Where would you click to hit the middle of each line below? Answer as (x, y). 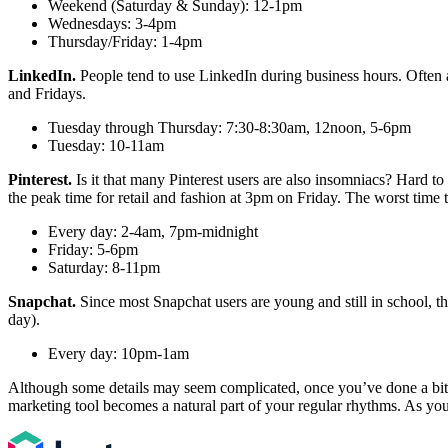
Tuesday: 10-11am (106, 146)
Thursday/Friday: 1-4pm (125, 42)
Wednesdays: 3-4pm (112, 24)
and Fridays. (47, 94)
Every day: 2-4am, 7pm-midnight (153, 232)
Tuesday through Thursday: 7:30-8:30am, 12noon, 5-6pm (229, 128)
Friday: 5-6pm (93, 250)
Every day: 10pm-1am (118, 354)
